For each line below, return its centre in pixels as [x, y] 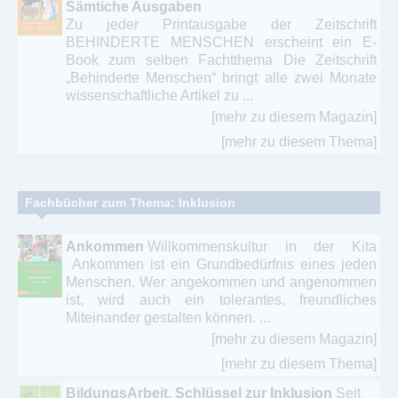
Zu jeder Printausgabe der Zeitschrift [221, 24]
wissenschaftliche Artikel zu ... [159, 95]
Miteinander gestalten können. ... [168, 317]
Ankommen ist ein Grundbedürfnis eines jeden [221, 264]
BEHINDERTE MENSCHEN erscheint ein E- [221, 42]
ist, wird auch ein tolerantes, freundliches [221, 299]
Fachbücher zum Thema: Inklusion [130, 202]
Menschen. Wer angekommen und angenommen [221, 282]
